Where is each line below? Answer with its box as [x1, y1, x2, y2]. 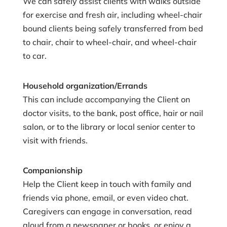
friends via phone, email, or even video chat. [22, 192, 188, 203]
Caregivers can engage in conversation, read [22, 206, 192, 216]
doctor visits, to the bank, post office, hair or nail [22, 107, 203, 118]
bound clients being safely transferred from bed [22, 23, 203, 33]
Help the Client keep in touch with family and [22, 178, 192, 189]
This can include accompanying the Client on [22, 94, 190, 104]
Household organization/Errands [22, 80, 147, 91]
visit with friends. [22, 135, 88, 145]
